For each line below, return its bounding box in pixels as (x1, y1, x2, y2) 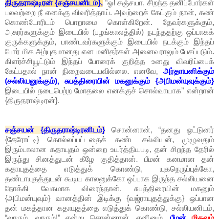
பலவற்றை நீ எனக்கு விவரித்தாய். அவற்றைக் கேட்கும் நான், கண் (5, 8, 214, 17)
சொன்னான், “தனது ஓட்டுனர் (105, 126, 214, 134)
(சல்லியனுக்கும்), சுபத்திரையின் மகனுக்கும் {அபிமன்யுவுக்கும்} (5, 77, 214, 86)
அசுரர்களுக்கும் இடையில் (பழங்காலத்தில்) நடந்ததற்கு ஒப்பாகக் (5, 28, 214, 37)
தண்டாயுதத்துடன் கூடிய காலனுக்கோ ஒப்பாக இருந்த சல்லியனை (5, 175, 214, 183)
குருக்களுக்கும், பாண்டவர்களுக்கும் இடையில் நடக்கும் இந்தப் (5, 38, 214, 46)
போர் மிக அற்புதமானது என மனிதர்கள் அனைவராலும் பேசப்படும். (5, 47, 214, 56)
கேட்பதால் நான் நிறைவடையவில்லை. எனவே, (5, 67, 163, 76)
